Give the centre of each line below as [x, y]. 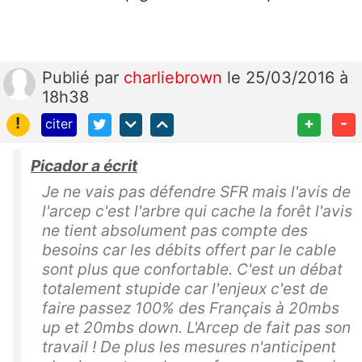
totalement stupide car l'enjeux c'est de [185, 288]
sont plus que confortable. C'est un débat [192, 269]
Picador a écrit [84, 165]
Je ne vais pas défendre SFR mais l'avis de [196, 191]
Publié [68, 77]
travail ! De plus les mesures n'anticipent [189, 346]
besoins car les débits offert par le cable [189, 249]
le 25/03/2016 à [288, 77]
